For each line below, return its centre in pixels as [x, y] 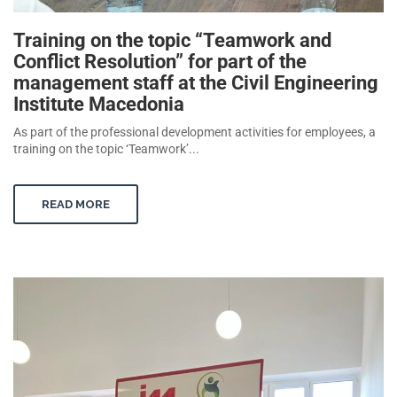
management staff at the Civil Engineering [196, 83]
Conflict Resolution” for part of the [160, 62]
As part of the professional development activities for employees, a [195, 132]
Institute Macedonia [99, 105]
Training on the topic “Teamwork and [172, 41]
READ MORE [76, 205]
